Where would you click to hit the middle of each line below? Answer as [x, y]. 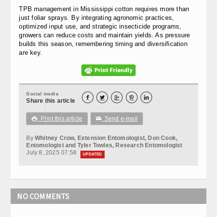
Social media [42, 94]
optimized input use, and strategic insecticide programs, [100, 26]
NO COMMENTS [43, 196]
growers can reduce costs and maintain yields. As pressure [105, 35]
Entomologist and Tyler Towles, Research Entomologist [104, 145]
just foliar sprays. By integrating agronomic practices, [97, 18]
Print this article [60, 119]
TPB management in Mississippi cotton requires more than [104, 9]
